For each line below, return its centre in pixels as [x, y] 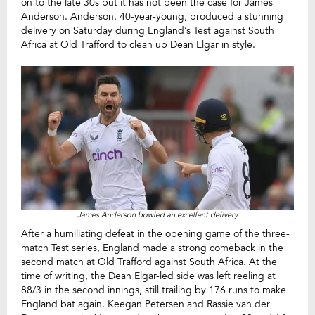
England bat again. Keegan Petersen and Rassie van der [146, 304]
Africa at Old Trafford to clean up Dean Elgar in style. [138, 45]
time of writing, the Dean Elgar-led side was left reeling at [148, 276]
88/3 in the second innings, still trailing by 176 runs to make [154, 290]
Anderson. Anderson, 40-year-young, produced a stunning [152, 17]
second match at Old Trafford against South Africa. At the [149, 262]
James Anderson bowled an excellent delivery [157, 214]
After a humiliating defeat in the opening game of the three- [155, 233]
